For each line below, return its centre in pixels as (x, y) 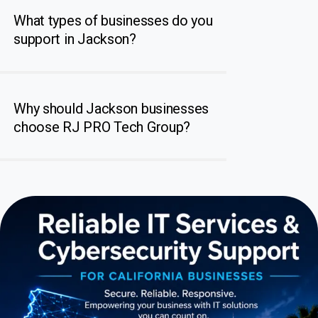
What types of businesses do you (113, 20)
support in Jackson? (75, 39)
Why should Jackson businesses (111, 108)
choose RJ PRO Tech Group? (102, 127)
